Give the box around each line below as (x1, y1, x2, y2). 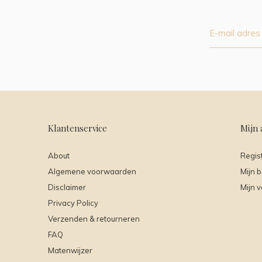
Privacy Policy (48, 198, 98, 208)
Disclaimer (48, 182, 86, 192)
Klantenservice (48, 122, 107, 135)
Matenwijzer (48, 246, 92, 256)
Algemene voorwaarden (48, 167, 136, 177)
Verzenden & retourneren (48, 214, 140, 224)
